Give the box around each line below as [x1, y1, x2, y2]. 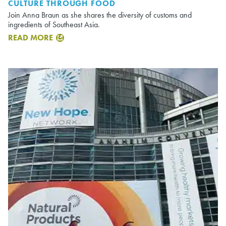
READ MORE [8, 32, 53, 43]
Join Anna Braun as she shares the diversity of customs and [8, 9, 192, 20]
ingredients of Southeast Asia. [8, 19, 100, 30]
